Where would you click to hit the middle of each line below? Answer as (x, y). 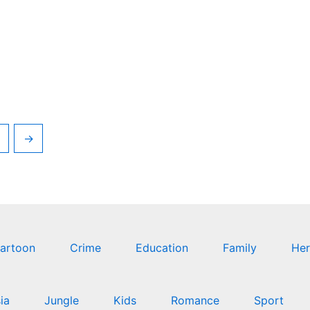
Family (240, 248)
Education (162, 248)
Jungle (61, 301)
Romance (195, 301)
